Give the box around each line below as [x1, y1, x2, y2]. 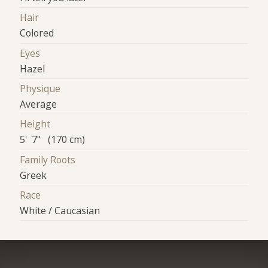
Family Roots [20, 153, 76, 166]
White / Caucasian [20, 204, 100, 218]
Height [20, 117, 51, 131]
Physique [20, 82, 61, 96]
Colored [20, 26, 54, 40]
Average [20, 98, 57, 111]
